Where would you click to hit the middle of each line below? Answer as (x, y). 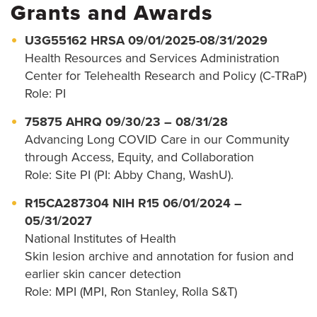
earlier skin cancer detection (103, 274)
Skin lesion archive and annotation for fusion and (159, 257)
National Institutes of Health (100, 239)
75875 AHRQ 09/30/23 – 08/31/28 (126, 122)
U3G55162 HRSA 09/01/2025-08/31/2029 (146, 41)
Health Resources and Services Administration (152, 58)
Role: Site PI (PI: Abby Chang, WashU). (129, 175)
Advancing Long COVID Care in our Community (157, 140)
